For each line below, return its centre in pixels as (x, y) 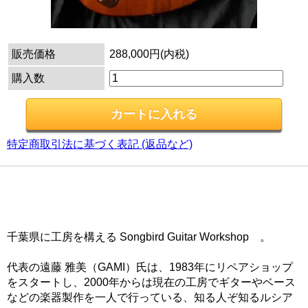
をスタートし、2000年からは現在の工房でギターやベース (151, 283)
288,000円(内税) (149, 54)
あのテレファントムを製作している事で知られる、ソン (150, 186)
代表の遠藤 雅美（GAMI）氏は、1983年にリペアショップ (150, 267)
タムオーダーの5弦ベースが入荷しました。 (120, 217)
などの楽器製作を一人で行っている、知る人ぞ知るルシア (150, 298)
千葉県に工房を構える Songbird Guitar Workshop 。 (139, 237)
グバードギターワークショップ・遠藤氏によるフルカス (150, 201)
